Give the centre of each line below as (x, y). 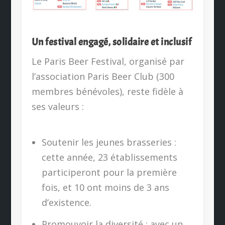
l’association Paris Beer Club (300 (103, 76)
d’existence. (67, 202)
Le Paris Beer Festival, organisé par (108, 61)
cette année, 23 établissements (110, 157)
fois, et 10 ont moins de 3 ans (106, 187)
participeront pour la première (109, 172)
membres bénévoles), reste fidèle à (107, 91)
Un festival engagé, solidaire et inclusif (111, 42)
